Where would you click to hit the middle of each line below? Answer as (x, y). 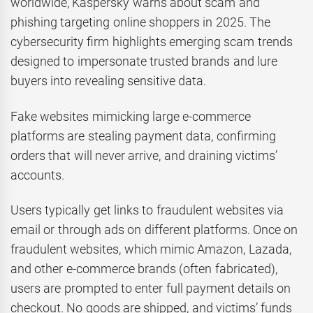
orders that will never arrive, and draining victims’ (144, 155)
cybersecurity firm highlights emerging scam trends (152, 42)
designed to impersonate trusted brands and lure (144, 61)
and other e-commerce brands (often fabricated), (144, 269)
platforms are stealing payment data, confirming (143, 136)
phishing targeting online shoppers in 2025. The (140, 22)
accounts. (37, 175)
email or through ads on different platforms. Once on (154, 230)
